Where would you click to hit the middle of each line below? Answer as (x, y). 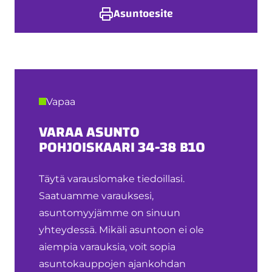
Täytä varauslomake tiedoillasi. (112, 179)
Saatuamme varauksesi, (96, 196)
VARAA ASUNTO (89, 133)
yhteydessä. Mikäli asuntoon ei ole (121, 230)
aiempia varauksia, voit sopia (107, 247)
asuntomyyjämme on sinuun (110, 213)
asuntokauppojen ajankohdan (112, 264)
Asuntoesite (143, 14)
